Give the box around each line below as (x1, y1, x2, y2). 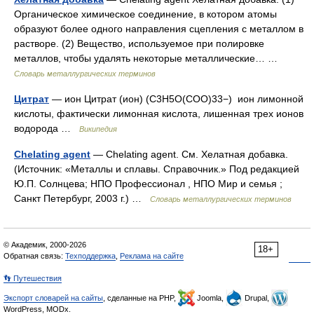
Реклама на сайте (120, 252, 184, 260)
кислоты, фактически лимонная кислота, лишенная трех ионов (14, 108, 303, 119)
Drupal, (243, 294, 271, 302)
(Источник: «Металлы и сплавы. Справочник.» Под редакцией (14, 163, 299, 175)
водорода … (14, 123, 79, 134)
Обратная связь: (4, 252, 65, 260)
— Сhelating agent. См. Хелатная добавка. (90, 149, 288, 160)
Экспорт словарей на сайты (4, 294, 103, 302)
